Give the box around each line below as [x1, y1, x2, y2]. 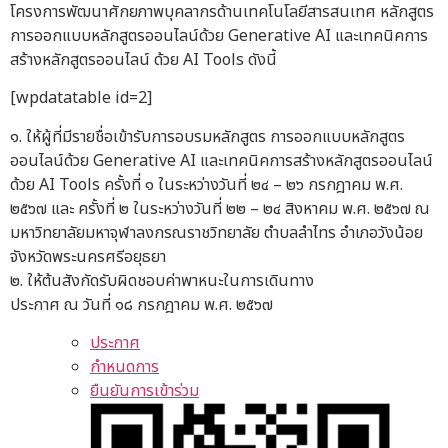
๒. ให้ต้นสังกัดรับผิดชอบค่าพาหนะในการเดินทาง [10, 268, 314, 293]
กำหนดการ [90, 354, 159, 379]
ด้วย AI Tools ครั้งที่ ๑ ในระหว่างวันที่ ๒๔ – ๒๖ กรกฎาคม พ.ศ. [10, 172, 403, 197]
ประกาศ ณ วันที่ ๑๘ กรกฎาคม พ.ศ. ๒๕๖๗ [10, 292, 273, 317]
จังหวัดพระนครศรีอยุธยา [10, 244, 166, 269]
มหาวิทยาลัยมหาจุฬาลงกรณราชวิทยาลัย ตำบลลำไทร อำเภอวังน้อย [10, 220, 423, 245]
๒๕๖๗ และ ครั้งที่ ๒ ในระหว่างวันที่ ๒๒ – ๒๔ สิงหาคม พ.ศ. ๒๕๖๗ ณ [10, 196, 430, 221]
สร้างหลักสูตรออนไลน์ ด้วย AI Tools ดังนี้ [10, 47, 277, 72]
